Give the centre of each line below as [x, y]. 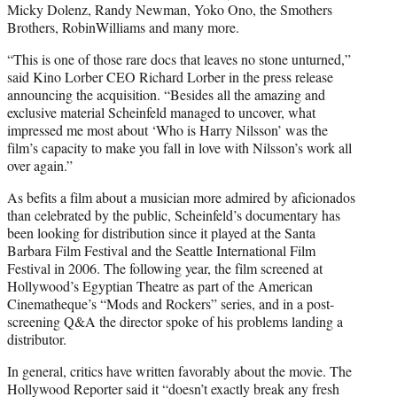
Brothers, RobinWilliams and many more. [123, 27]
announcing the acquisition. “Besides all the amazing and [166, 94]
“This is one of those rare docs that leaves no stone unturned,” [179, 58]
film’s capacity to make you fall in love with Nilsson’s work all [179, 147]
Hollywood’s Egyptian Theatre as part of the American [160, 285]
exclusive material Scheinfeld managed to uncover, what [161, 112]
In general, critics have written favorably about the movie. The [179, 370]
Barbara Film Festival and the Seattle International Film [161, 250]
